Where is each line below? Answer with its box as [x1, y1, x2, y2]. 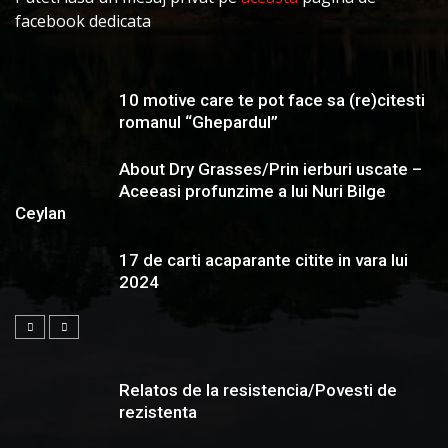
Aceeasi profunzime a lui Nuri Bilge [119, 181, 386, 201]
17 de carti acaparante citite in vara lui [119, 250, 408, 270]
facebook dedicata [15, 10, 151, 32]
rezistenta [119, 402, 197, 422]
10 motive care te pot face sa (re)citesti [119, 90, 425, 110]
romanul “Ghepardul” [119, 112, 278, 132]
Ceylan [15, 203, 66, 223]
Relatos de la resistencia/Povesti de [119, 380, 397, 400]
